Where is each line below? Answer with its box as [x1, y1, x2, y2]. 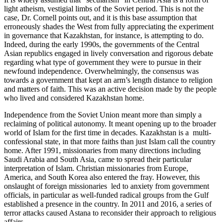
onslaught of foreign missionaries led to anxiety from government [4, 181, 209, 190]
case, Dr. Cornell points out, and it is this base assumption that [4, 13, 197, 22]
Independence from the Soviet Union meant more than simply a [4, 110, 202, 119]
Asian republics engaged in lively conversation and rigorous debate [4, 49, 213, 57]
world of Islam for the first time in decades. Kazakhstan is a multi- [4, 128, 211, 137]
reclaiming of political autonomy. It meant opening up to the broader [4, 119, 216, 128]
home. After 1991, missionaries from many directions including [4, 146, 201, 155]
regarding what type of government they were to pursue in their [4, 57, 201, 66]
